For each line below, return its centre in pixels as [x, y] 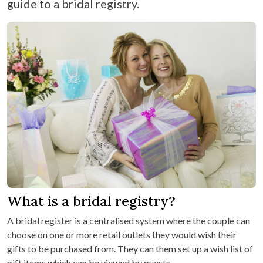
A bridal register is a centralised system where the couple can [129, 220]
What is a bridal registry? [91, 200]
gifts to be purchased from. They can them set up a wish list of [130, 248]
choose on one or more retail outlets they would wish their [122, 234]
